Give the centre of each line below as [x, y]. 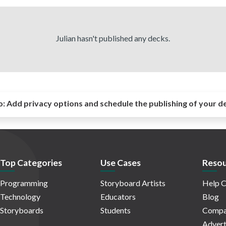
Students [116, 210]
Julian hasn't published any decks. [113, 38]
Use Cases [121, 163]
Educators [118, 197]
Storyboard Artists [133, 183]
